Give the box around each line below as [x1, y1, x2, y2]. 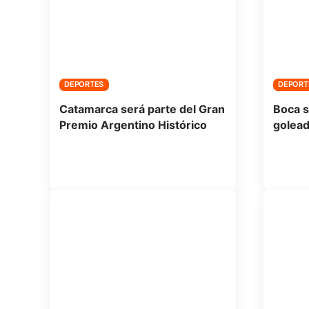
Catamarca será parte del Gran [59, 101, 225, 116]
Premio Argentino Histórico [59, 117, 207, 132]
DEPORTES [64, 79, 104, 90]
